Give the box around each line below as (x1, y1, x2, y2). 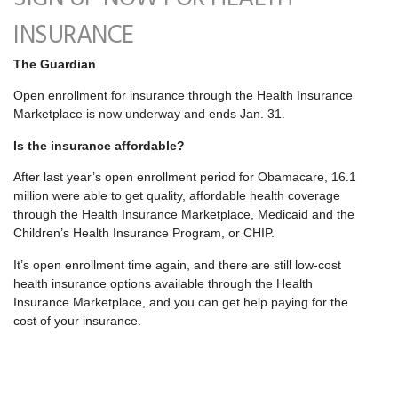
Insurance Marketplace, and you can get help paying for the (13, 294, 348, 309)
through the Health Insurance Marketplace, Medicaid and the (13, 207, 354, 222)
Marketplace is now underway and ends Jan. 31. (13, 107, 285, 122)
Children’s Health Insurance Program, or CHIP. (13, 226, 275, 241)
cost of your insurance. (13, 313, 141, 328)
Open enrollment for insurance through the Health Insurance (13, 88, 353, 103)
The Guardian (13, 57, 96, 71)
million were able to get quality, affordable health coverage (13, 188, 340, 203)
